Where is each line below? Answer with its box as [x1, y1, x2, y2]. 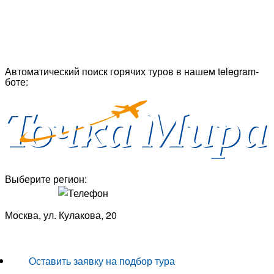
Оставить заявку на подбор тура [29, 254, 175, 268]
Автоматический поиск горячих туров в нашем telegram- [5, 64, 259, 78]
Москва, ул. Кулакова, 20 [5, 208, 117, 223]
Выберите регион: [5, 172, 87, 187]
